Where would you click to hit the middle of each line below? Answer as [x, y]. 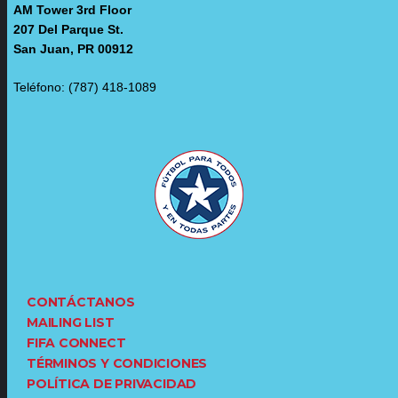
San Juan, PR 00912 [73, 48]
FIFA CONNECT [76, 342]
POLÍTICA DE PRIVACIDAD [112, 383]
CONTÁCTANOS [81, 302]
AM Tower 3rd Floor [72, 9]
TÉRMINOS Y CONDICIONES [117, 363]
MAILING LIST [71, 322]
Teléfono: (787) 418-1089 [85, 87]
